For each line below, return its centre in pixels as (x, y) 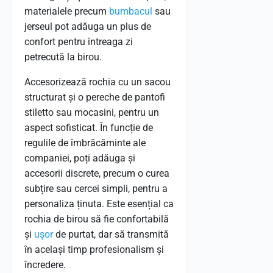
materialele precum (67, 11)
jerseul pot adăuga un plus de (88, 27)
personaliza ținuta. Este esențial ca (99, 204)
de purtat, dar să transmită (111, 234)
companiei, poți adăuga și (80, 158)
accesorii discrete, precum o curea (97, 173)
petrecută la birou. (63, 57)
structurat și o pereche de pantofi (95, 97)
